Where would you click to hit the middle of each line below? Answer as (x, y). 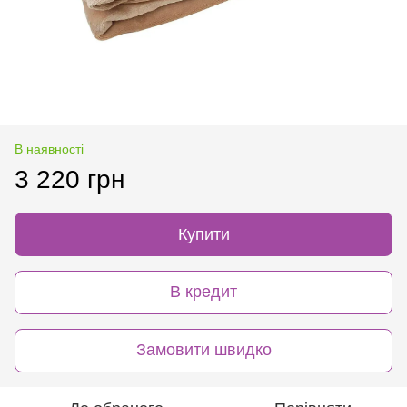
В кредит (203, 292)
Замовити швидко (203, 350)
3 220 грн (69, 179)
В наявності (49, 149)
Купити (203, 234)
